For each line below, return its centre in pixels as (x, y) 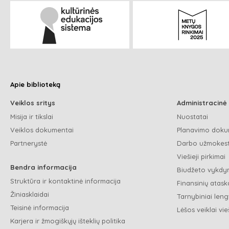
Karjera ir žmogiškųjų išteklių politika (68, 221)
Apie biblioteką (35, 84)
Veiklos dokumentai (42, 130)
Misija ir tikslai (32, 116)
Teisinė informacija (40, 207)
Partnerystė (29, 143)
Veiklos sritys (33, 102)
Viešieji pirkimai (201, 156)
